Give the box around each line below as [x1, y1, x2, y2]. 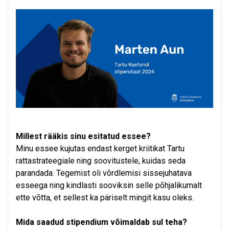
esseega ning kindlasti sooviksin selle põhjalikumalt [16, 180, 202, 191]
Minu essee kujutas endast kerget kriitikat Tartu [16, 144, 185, 154]
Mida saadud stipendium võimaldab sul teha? [16, 217, 187, 227]
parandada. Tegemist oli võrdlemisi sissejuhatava [16, 168, 192, 178]
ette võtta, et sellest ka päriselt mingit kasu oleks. [16, 193, 194, 203]
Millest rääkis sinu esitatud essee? [16, 131, 151, 142]
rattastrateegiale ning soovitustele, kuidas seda [16, 156, 186, 166]
